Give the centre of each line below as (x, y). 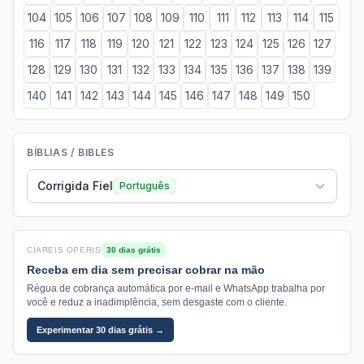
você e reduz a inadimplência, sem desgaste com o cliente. (157, 302)
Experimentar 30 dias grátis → (100, 330)
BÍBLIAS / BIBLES (71, 152)
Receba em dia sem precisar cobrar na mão (146, 270)
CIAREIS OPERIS (64, 250)
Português (145, 186)
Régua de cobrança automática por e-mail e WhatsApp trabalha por (176, 288)
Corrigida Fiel (75, 186)
